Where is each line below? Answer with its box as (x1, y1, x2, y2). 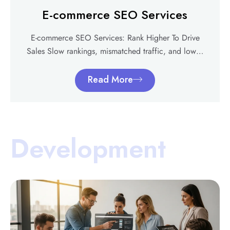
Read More (88, 72, 133, 86)
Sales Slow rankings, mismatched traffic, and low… (27, 45, 203, 57)
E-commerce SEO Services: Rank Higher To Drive (30, 31, 200, 44)
